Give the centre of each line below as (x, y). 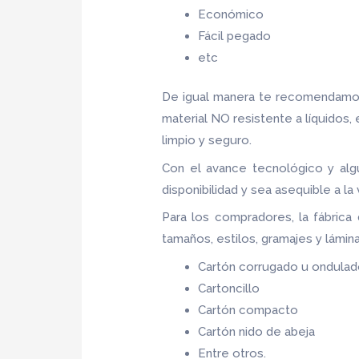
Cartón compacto (248, 310)
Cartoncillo (229, 288)
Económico (231, 14)
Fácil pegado (236, 36)
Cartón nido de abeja (258, 331)
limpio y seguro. (209, 141)
